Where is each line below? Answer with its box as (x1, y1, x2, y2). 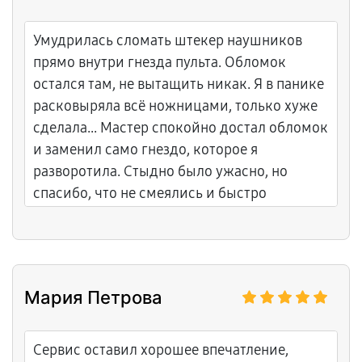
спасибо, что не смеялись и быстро (33, 184, 267, 202)
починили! (33, 206, 105, 224)
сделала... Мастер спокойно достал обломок (33, 119, 328, 137)
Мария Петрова (24, 287, 162, 308)
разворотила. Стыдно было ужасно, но (33, 162, 288, 180)
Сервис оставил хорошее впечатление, (33, 341, 288, 359)
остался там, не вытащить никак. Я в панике (33, 75, 324, 93)
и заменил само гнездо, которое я (33, 141, 258, 158)
